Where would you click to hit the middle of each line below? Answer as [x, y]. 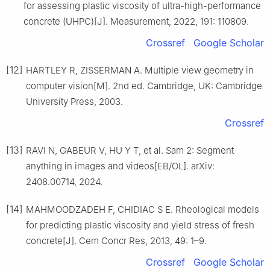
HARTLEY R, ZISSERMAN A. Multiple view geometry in [140, 71]
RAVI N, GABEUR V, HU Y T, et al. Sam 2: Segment [130, 151]
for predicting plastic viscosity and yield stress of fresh [140, 225]
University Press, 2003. [74, 102]
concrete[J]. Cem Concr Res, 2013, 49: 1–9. [116, 241]
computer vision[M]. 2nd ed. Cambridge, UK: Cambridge [144, 86]
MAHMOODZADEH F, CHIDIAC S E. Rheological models [143, 210]
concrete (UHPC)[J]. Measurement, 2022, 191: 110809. [136, 22]
